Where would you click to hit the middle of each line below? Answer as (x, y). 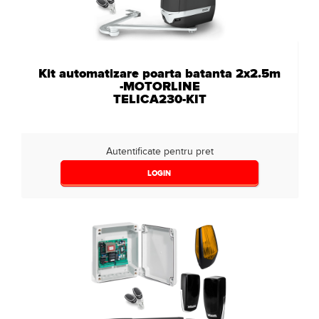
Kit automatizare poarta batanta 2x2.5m (159, 73)
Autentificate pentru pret (159, 151)
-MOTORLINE (159, 86)
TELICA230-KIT (159, 99)
